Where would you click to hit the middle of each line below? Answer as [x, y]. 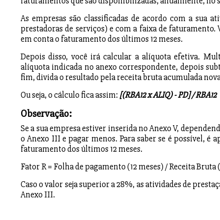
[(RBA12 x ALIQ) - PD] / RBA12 [168, 95]
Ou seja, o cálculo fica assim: [70, 95]
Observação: [46, 114]
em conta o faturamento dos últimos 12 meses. [102, 39]
